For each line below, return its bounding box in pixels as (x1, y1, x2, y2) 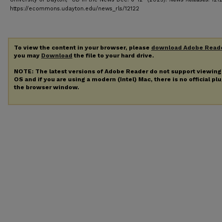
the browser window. (14, 83, 79, 91)
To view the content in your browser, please (14, 44, 151, 51)
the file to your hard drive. (72, 52, 154, 59)
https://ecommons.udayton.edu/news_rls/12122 (10, 5, 139, 12)
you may (14, 52, 41, 59)
